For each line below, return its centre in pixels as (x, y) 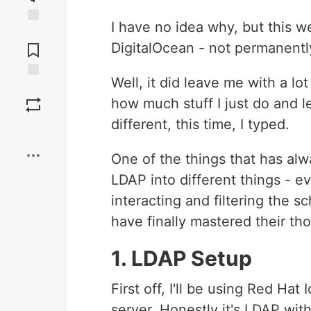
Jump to (33, 33)
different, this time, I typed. (200, 124)
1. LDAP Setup (182, 258)
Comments (33, 44)
